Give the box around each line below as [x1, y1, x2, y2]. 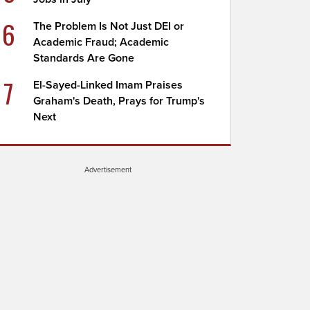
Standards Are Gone [33, 51, 135, 65]
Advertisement [84, 165, 131, 174]
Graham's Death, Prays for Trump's [33, 94, 206, 108]
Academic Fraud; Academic [33, 35, 170, 49]
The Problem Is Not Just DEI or [33, 19, 185, 33]
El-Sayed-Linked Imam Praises [33, 78, 183, 92]
